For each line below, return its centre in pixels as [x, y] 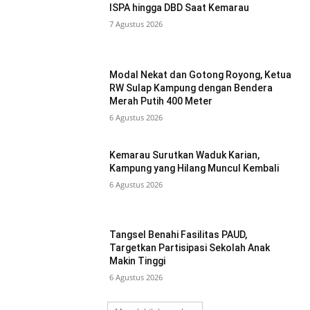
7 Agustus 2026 [136, 24]
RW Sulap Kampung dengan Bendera [191, 88]
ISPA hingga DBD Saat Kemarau [180, 8]
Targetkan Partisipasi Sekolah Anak [190, 248]
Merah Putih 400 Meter [161, 101]
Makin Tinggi [138, 261]
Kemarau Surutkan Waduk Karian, [185, 155]
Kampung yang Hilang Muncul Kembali [194, 168]
